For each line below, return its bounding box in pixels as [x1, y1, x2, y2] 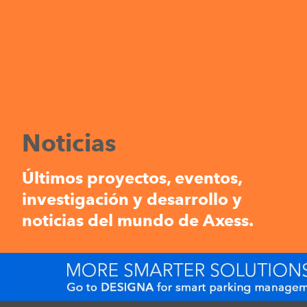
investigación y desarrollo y [22, 188, 242, 209]
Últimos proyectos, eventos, [22, 167, 242, 188]
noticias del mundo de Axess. [22, 210, 254, 230]
